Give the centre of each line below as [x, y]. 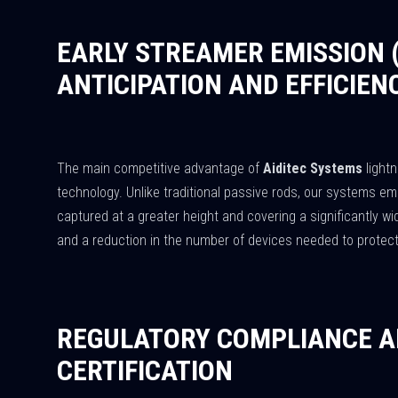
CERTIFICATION [145, 370]
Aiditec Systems [313, 168]
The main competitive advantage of [160, 168]
